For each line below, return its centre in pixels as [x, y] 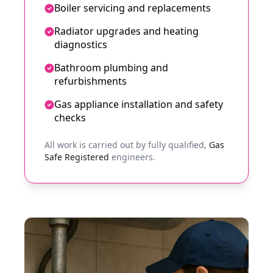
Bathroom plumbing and [111, 68]
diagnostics [81, 44]
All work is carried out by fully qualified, [126, 145]
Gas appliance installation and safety [139, 104]
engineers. [133, 157]
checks [70, 118]
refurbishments [90, 81]
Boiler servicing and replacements [133, 8]
